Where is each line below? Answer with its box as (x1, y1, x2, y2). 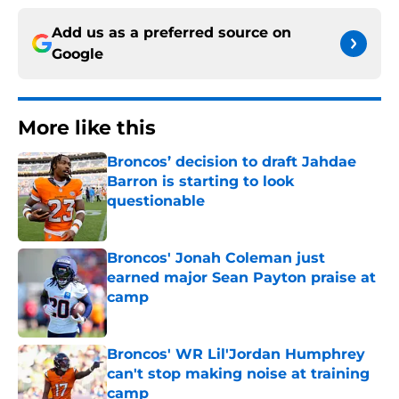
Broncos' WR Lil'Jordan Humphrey (107, 346, 365, 363)
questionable (107, 192, 205, 210)
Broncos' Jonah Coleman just (107, 249, 325, 267)
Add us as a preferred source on (52, 24, 291, 42)
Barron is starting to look (107, 173, 294, 191)
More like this (18, 116, 156, 141)
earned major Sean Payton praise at (107, 269, 376, 287)
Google (52, 45, 103, 63)
